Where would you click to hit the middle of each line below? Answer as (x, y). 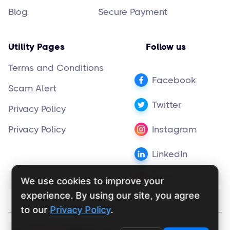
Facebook (174, 80)
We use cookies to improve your (92, 181)
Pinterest (170, 177)
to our (35, 210)
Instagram (174, 129)
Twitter (167, 104)
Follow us (166, 46)
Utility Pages (36, 46)
